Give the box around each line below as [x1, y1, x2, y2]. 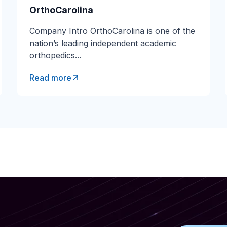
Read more [29, 72, 71, 83]
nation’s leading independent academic [29, 38, 176, 48]
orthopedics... [29, 50, 81, 60]
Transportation [162, 4, 219, 14]
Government [162, 49, 210, 59]
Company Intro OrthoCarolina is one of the [29, 26, 195, 36]
